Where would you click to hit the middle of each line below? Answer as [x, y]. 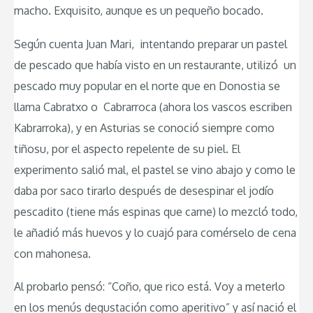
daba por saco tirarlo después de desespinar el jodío [144, 190]
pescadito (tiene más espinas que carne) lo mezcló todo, [156, 211]
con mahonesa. [52, 253]
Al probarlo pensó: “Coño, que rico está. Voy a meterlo [150, 287]
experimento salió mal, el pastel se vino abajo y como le [155, 169]
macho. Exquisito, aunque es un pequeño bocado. [139, 10]
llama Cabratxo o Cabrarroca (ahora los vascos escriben [153, 107]
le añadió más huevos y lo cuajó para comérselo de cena [155, 232]
